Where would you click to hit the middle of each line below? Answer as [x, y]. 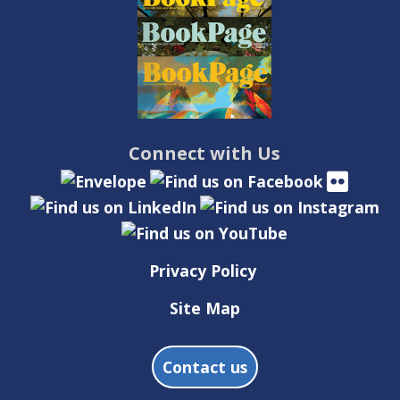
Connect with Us [204, 154]
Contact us [204, 367]
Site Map [204, 308]
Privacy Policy [203, 270]
